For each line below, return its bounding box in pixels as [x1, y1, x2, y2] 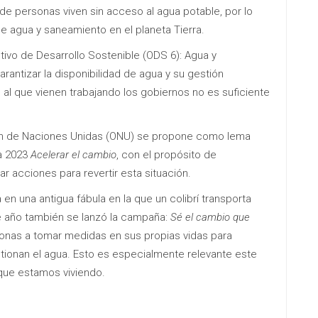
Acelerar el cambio [31, 148, 116, 161]
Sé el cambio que [170, 210, 250, 224]
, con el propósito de [116, 148, 216, 161]
